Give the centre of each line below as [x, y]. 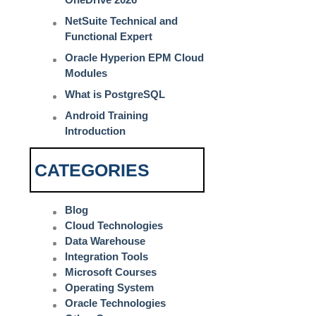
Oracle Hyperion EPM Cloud [134, 58]
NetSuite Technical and [121, 21]
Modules [86, 73]
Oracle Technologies [115, 303]
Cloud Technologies [114, 225]
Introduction [95, 131]
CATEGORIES [92, 170]
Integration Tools [107, 256]
